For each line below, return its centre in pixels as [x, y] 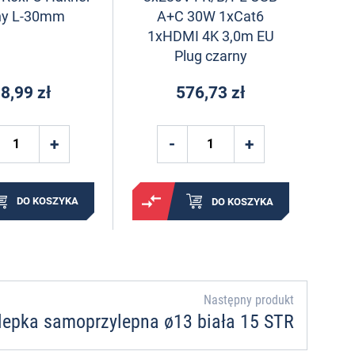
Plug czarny [210, 56]
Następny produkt [249, 300]
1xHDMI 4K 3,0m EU [210, 36]
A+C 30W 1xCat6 [211, 17]
